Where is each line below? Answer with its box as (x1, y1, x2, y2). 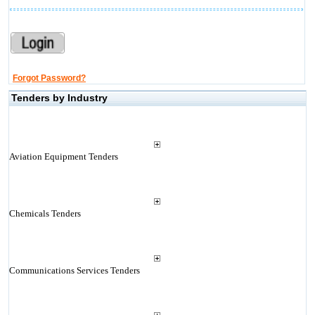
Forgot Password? (12, 73, 86, 83)
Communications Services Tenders (8, 265, 140, 276)
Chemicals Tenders (8, 208, 81, 219)
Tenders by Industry (11, 92, 108, 103)
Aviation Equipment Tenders (8, 151, 118, 162)
